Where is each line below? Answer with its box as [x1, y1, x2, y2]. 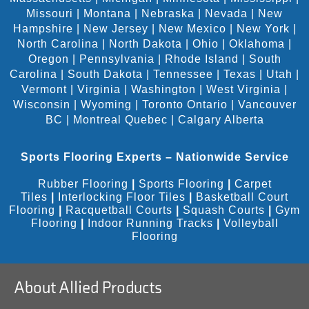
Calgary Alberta [177, 114, 264, 126]
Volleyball [223, 217, 279, 230]
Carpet [234, 178, 272, 190]
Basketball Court [196, 191, 288, 203]
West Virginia [206, 83, 281, 96]
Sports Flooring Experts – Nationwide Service [20, 151, 289, 163]
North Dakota [109, 38, 182, 50]
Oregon [28, 53, 69, 66]
